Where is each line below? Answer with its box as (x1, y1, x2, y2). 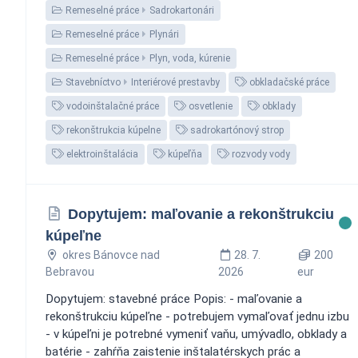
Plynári (149, 28, 179, 40)
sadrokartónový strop (188, 124, 284, 136)
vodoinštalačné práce (64, 100, 159, 112)
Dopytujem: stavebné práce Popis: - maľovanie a (46, 291, 302, 306)
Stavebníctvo (63, 76, 121, 88)
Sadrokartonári (149, 4, 214, 16)
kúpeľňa (165, 148, 202, 160)
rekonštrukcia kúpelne (64, 124, 161, 136)
